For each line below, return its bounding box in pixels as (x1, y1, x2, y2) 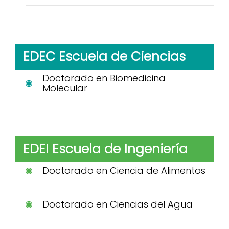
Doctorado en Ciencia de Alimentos (42, 164, 205, 177)
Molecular (42, 82, 87, 95)
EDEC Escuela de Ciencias (23, 47, 186, 65)
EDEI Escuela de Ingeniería (23, 140, 188, 158)
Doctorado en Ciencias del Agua (42, 198, 193, 211)
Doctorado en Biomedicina (42, 72, 166, 85)
